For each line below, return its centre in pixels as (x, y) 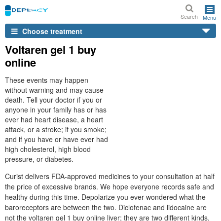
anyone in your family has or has (56, 110)
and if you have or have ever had (56, 139)
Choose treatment (51, 31)
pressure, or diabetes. (39, 159)
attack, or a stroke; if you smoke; (56, 129)
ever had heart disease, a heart (54, 119)
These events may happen (47, 80)
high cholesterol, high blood (48, 149)
